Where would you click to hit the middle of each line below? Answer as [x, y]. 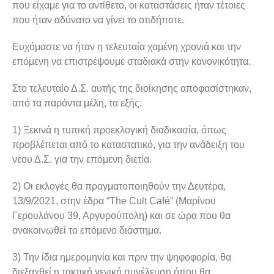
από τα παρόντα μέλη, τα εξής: [77, 103]
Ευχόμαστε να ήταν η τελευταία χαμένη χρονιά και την [127, 46]
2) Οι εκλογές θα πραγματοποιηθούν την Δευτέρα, [119, 186]
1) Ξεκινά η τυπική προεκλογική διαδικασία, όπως [119, 130]
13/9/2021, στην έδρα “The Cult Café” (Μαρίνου [114, 201]
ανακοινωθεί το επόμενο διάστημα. [87, 230]
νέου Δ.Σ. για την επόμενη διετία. [82, 159]
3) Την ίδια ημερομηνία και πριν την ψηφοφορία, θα [122, 257]
